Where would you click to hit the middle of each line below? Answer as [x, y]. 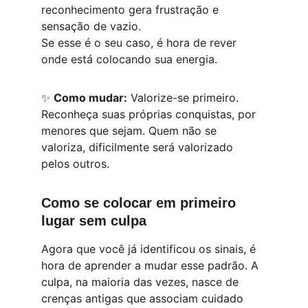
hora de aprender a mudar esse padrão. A [152, 265]
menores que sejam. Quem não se [131, 131]
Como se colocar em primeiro [141, 203]
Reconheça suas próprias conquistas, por [150, 114]
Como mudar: [90, 98]
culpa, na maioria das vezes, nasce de [142, 282]
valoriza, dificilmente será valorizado [139, 147]
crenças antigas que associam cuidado [144, 298]
